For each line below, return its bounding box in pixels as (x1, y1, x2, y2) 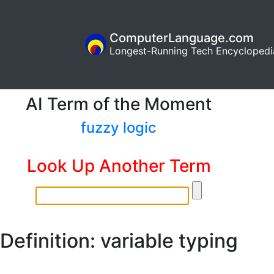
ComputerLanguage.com (109, 31, 254, 46)
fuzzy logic (81, 118, 157, 136)
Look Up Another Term (26, 155, 211, 176)
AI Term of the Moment (26, 93, 212, 114)
